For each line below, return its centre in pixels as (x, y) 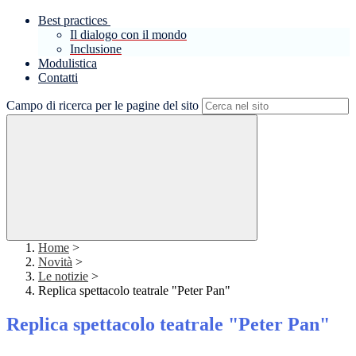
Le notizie (63, 277)
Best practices (73, 21)
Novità (55, 262)
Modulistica (68, 64)
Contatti (58, 78)
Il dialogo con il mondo (128, 35)
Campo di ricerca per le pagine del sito (103, 106)
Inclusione (96, 49)
